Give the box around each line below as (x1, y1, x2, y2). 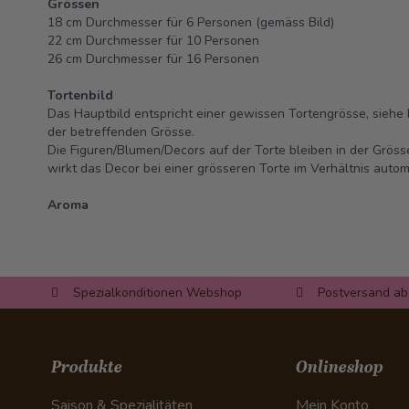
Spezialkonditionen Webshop (73, 283, 242, 301)
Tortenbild (47, 87, 113, 104)
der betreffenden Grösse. (47, 123, 194, 141)
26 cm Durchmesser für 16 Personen (47, 50, 259, 68)
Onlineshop (296, 357, 383, 377)
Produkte (51, 357, 122, 377)
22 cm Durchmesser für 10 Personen (47, 32, 263, 49)
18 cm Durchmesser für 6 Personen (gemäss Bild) (47, 14, 334, 31)
